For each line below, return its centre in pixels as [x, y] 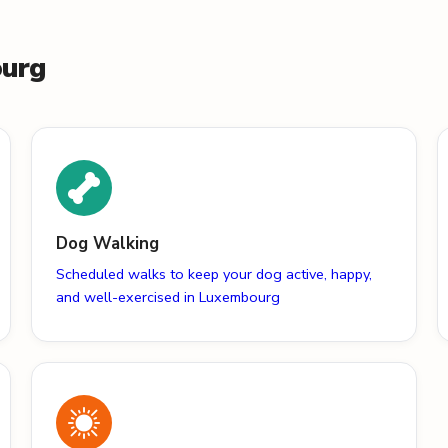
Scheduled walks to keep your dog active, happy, [213, 274]
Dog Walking [107, 244]
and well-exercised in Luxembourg [167, 297]
